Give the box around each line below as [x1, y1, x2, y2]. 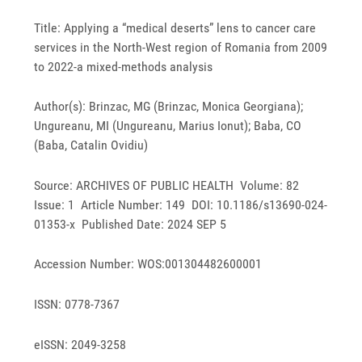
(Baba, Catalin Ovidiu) [34, 137, 149, 154]
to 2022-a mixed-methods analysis [34, 58, 213, 74]
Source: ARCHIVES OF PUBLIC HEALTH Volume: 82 [34, 177, 303, 193]
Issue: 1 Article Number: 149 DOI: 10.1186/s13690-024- [34, 196, 328, 213]
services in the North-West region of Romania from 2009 [34, 39, 328, 55]
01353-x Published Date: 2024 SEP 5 [34, 216, 227, 232]
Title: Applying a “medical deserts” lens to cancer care [34, 19, 317, 36]
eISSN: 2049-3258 [34, 336, 127, 352]
